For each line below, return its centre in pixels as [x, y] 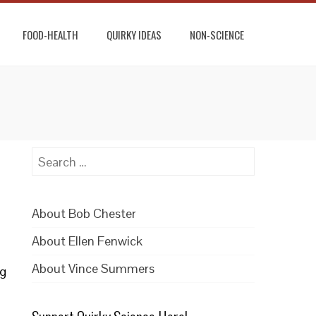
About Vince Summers [93, 268]
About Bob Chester [84, 213]
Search [50, 156]
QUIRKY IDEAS [134, 35]
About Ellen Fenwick [87, 241]
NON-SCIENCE [217, 35]
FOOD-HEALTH [50, 35]
